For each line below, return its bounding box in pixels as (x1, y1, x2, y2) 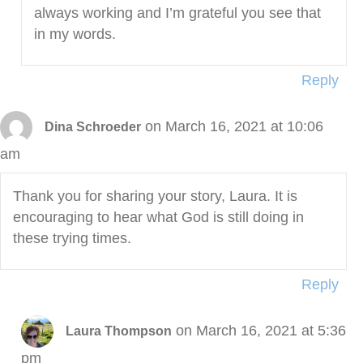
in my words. (33, 26, 116, 43)
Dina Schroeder (45, 119, 141, 134)
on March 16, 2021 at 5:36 (175, 322, 346, 339)
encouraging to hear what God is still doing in (13, 209, 304, 226)
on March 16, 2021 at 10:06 (145, 117, 323, 135)
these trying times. (13, 230, 131, 247)
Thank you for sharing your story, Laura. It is (13, 188, 297, 205)
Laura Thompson (65, 323, 172, 338)
